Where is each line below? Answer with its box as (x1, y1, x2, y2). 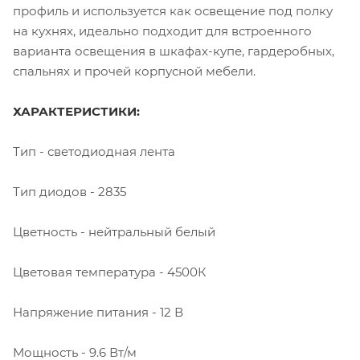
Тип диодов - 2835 (13, 183, 126, 199)
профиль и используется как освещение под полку (13, 2, 333, 18)
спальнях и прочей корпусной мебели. (13, 63, 256, 79)
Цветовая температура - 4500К (13, 264, 207, 280)
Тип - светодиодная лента (13, 143, 175, 159)
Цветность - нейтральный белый (13, 223, 215, 239)
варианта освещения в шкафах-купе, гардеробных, (13, 43, 334, 59)
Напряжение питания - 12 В (13, 304, 183, 320)
